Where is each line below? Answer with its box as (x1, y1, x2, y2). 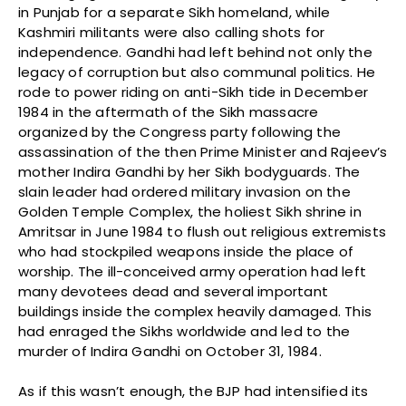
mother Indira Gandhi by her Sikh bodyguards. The (18, 161, 361, 181)
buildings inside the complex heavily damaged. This (18, 301, 372, 321)
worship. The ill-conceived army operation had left (18, 261, 367, 281)
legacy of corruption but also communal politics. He (18, 62, 376, 82)
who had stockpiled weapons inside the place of (18, 241, 354, 261)
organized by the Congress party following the (18, 121, 342, 141)
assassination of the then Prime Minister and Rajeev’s (18, 141, 388, 161)
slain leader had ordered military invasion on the (18, 181, 351, 201)
